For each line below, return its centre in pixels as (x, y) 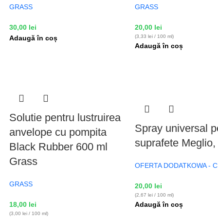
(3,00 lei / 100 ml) (28, 213)
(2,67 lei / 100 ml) (154, 195)
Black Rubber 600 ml (58, 147)
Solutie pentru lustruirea (65, 118)
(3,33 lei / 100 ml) (154, 36)
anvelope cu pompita (58, 132)
